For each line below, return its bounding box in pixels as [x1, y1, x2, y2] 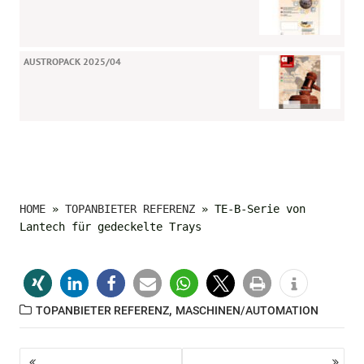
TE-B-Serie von [214, 201, 306, 215]
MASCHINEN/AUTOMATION [175, 303, 319, 317]
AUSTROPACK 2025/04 [24, 54, 122, 67]
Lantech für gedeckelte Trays [19, 219, 202, 233]
